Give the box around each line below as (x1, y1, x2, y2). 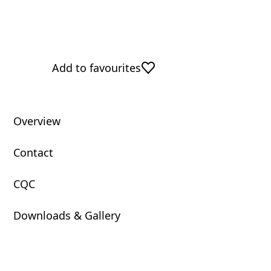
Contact (13, 145, 53, 160)
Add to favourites (51, 60, 141, 75)
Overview (13, 114, 60, 128)
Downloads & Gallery (13, 208, 120, 223)
